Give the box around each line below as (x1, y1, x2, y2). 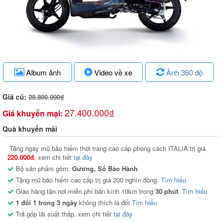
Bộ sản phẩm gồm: (14, 163, 72, 173)
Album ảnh (24, 67, 61, 77)
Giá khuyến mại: (2, 107, 65, 119)
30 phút (155, 186, 178, 196)
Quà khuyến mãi (2, 123, 57, 134)
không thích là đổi (79, 197, 132, 207)
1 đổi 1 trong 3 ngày (16, 197, 79, 207)
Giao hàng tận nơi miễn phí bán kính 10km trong (14, 186, 155, 196)
